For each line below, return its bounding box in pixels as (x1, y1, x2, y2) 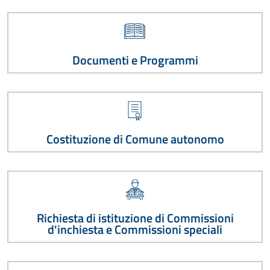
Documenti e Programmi (72, 51, 198, 69)
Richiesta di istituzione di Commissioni (36, 209, 234, 228)
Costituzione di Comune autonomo (46, 130, 224, 148)
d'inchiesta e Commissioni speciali (48, 221, 222, 239)
